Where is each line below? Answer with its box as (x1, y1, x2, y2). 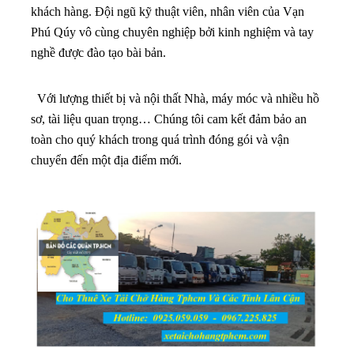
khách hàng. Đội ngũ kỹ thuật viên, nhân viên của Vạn (31, 4, 304, 18)
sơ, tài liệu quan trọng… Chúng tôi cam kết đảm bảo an (31, 111, 307, 126)
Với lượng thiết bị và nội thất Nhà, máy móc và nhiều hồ (31, 91, 319, 105)
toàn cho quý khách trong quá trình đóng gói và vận (31, 132, 289, 146)
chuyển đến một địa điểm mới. (31, 153, 182, 167)
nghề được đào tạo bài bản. (31, 45, 166, 59)
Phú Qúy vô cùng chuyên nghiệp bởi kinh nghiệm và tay (31, 24, 314, 39)
